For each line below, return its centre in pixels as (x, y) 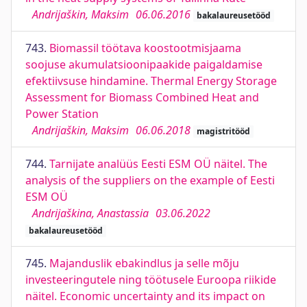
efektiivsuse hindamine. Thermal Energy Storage (151, 81)
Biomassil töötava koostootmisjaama (145, 48)
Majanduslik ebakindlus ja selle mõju (144, 263)
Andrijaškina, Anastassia (90, 213)
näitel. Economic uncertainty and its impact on (145, 296)
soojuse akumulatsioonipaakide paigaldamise (144, 64)
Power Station (62, 114)
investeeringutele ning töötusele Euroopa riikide (151, 280)
